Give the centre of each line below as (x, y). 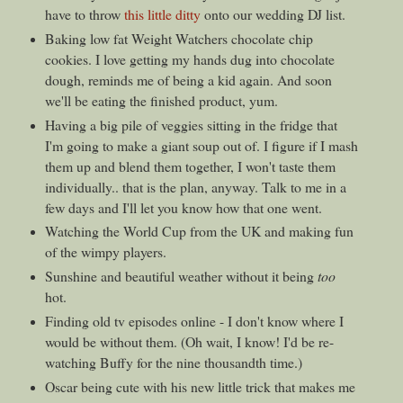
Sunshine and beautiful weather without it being (181, 276)
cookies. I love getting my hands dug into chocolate (189, 58)
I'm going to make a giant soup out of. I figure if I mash (201, 145)
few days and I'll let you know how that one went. (183, 207)
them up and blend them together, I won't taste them (190, 166)
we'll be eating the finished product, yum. (161, 100)
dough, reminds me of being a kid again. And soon (188, 79)
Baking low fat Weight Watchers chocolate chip (179, 38)
